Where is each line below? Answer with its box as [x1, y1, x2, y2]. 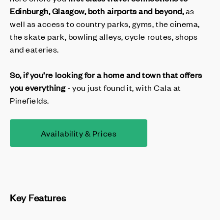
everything [25, 82, 68, 93]
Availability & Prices [40, 127, 117, 138]
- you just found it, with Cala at [67, 82, 181, 93]
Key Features [10, 191, 66, 203]
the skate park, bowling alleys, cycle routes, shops [10, 30, 198, 42]
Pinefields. [10, 94, 51, 106]
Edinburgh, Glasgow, [10, 5, 88, 16]
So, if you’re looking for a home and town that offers [10, 69, 202, 80]
